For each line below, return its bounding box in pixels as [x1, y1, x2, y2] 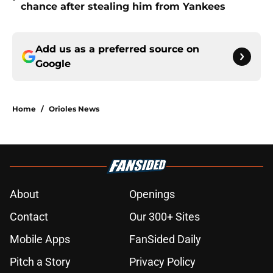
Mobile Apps [10, 233, 70, 246]
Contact [10, 210, 48, 224]
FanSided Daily [129, 233, 201, 246]
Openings [129, 188, 175, 201]
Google [35, 58, 71, 70]
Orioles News [49, 104, 99, 114]
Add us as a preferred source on [35, 43, 199, 55]
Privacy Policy [129, 255, 196, 269]
